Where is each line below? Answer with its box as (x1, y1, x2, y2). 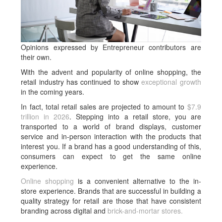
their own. (21, 52, 52, 62)
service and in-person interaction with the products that (21, 131, 201, 142)
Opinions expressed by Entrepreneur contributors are (21, 42, 201, 53)
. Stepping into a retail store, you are (69, 111, 201, 122)
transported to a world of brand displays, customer (21, 121, 201, 132)
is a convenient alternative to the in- (74, 176, 201, 186)
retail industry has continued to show (21, 77, 142, 87)
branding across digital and (21, 206, 108, 216)
